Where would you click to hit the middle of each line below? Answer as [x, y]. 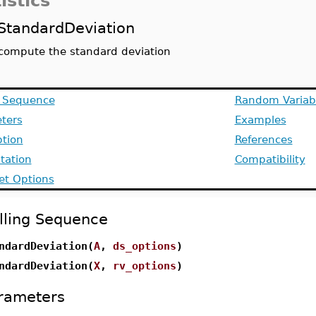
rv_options [144, 266]
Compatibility [270, 159]
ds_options [144, 246]
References [263, 139]
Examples [260, 120]
